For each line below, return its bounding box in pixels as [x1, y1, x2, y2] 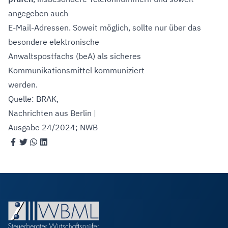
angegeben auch [8, 8, 68, 18]
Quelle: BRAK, [8, 94, 59, 104]
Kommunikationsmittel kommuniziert [8, 65, 145, 75]
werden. [8, 79, 38, 90]
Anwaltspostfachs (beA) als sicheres [8, 51, 141, 61]
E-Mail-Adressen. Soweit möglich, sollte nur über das [8, 22, 201, 33]
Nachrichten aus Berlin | [8, 108, 96, 118]
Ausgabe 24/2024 [8, 122, 75, 132]
